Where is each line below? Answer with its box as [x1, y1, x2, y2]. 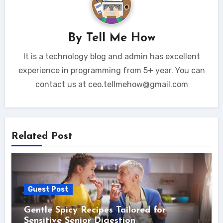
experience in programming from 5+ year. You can [18, 65, 205, 75]
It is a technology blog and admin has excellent [23, 51, 200, 61]
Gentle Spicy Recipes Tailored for [23, 206, 166, 216]
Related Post [11, 131, 72, 142]
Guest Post [27, 185, 69, 194]
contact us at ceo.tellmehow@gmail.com [35, 79, 188, 89]
